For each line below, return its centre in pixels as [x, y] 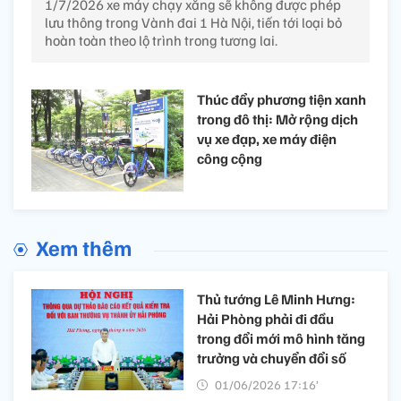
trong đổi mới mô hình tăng [281, 338]
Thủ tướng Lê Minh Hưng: [276, 299]
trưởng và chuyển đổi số [272, 358]
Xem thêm [84, 247]
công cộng [230, 159]
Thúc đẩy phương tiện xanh [282, 100]
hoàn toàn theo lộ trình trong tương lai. [161, 41]
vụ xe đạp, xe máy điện [267, 139]
